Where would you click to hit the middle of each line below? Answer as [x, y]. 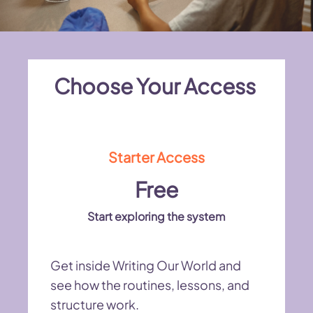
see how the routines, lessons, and [150, 284]
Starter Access [156, 156]
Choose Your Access [155, 86]
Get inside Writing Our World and [146, 265]
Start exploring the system [156, 216]
